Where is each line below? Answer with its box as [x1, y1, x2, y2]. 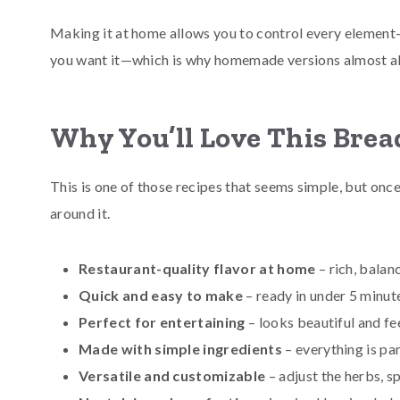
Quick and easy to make [79, 286, 244, 304]
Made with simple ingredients [79, 339, 282, 357]
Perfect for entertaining [79, 312, 246, 330]
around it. [50, 204, 111, 221]
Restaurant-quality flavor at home [79, 259, 316, 277]
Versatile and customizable [79, 366, 266, 384]
